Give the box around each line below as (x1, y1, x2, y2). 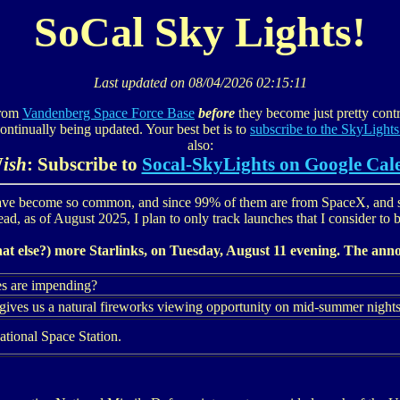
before (198, 105, 235, 121)
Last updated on (93, 75, 188, 91)
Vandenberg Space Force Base (22, 105, 195, 121)
